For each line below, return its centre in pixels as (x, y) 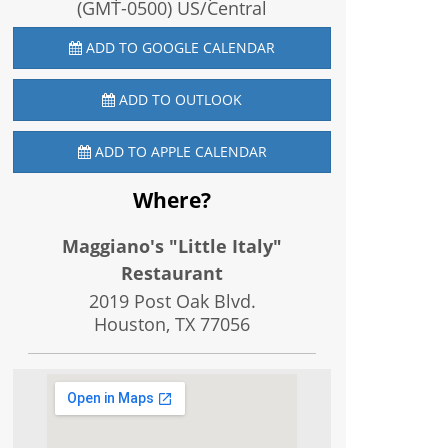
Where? (172, 200)
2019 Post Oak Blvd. (172, 301)
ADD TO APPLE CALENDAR (178, 151)
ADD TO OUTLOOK (179, 99)
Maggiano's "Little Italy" (172, 246)
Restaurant (172, 273)
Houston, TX (147, 324)
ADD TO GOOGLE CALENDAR (179, 47)
